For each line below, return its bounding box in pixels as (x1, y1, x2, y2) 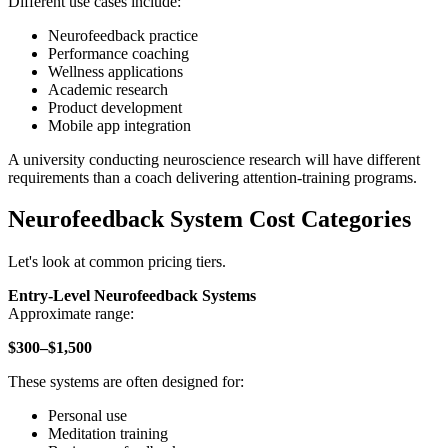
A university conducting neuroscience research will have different (8, 150, 420, 168)
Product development (48, 98, 182, 116)
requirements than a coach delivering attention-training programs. (8, 168, 417, 186)
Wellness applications (48, 62, 183, 80)
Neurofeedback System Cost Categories (8, 206, 411, 233)
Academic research (48, 80, 168, 98)
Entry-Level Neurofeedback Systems (8, 287, 256, 305)
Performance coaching (48, 44, 189, 62)
